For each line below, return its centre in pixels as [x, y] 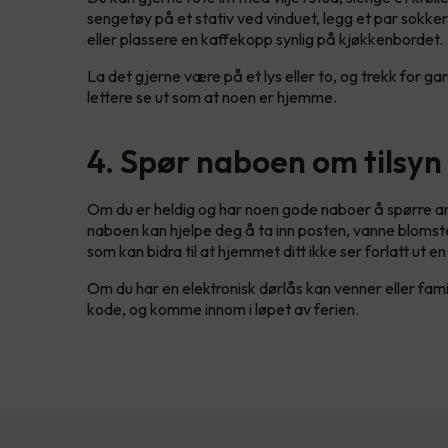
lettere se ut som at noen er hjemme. [213, 97]
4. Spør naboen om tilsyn [264, 161]
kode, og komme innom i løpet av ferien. [224, 309]
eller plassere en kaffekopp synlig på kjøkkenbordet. [266, 39]
